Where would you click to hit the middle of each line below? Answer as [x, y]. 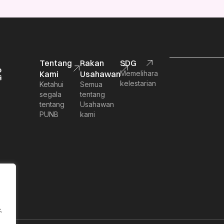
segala [50, 94]
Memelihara [139, 73]
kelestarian [138, 83]
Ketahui [51, 84]
